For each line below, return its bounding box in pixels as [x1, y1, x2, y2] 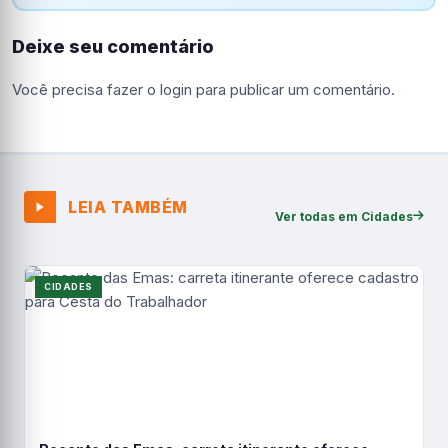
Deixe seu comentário [12, 36, 214, 58]
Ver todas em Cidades [275, 208, 413, 224]
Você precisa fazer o [12, 80, 160, 100]
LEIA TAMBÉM [68, 197, 188, 218]
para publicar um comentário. [192, 80, 395, 100]
